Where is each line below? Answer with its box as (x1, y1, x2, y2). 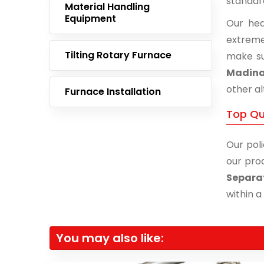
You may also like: (56, 230, 164, 246)
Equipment (65, 12, 116, 25)
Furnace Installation (65, 85, 161, 98)
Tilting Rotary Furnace (65, 48, 171, 62)
